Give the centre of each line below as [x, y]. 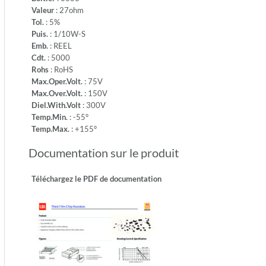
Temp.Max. [50, 129]
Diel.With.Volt [56, 105]
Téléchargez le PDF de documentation [96, 179]
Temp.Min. [50, 117]
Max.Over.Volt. [57, 93]
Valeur [43, 10]
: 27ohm [69, 10]
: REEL [60, 46]
